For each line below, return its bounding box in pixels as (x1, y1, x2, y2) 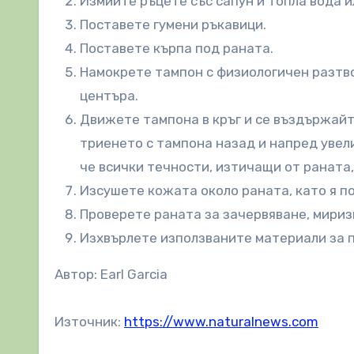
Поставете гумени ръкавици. (80, 16, 266, 32)
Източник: (55, 313, 124, 330)
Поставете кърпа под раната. (80, 40, 273, 56)
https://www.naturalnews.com (124, 313, 318, 330)
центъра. (80, 87, 138, 104)
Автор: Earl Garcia (55, 265, 168, 282)
